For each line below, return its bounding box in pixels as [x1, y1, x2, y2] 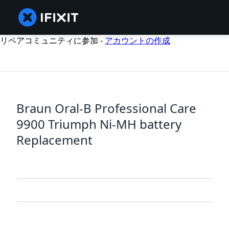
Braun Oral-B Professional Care [16, 100, 196, 117]
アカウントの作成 [105, 35, 170, 46]
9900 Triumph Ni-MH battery [16, 116, 181, 133]
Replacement [16, 131, 93, 149]
